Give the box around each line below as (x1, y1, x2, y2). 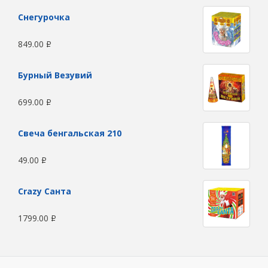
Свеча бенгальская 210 (18, 127, 121, 139)
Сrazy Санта (18, 185, 71, 197)
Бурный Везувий (18, 69, 92, 81)
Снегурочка (18, 11, 70, 23)
